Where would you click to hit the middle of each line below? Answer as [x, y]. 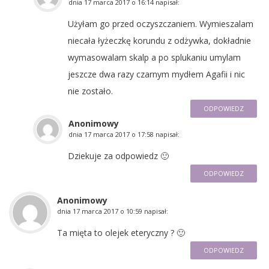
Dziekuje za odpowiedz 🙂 [118, 156]
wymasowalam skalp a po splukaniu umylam [154, 57]
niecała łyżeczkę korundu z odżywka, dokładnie [159, 40]
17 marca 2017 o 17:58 [119, 134]
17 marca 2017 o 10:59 [107, 211]
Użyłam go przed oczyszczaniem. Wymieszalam [161, 23]
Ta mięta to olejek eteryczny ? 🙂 [121, 232]
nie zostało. [90, 91]
